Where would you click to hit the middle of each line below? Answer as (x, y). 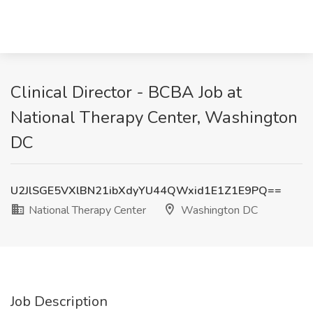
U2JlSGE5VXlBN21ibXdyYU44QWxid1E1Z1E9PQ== (146, 191)
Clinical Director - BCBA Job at (126, 92)
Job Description (59, 301)
